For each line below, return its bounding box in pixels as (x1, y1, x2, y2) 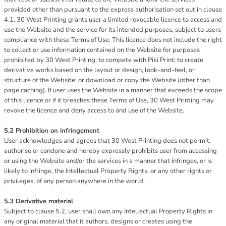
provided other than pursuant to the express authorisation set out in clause (4, 5, 222, 14)
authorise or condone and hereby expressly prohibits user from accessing (4, 146, 217, 155)
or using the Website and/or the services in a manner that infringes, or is (4, 156, 212, 165)
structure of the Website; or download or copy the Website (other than (4, 76, 210, 85)
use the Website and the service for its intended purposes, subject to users (4, 25, 221, 34)
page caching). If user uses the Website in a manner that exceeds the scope (4, 86, 222, 95)
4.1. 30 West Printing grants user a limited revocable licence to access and (4, 15, 222, 24)
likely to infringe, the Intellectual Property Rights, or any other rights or (4, 166, 212, 176)
